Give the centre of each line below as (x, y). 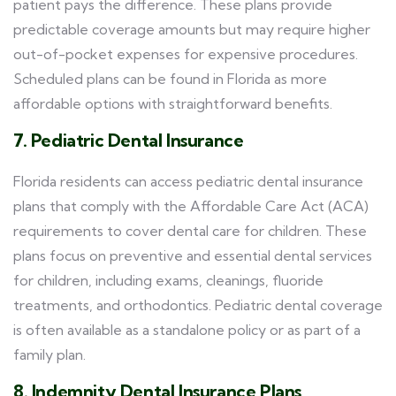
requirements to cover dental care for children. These (190, 231)
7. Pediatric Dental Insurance (129, 140)
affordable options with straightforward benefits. (173, 103)
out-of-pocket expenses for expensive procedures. (186, 54)
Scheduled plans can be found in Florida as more (170, 79)
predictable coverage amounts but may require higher (192, 29)
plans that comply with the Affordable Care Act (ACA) (191, 206)
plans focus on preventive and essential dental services (193, 255)
